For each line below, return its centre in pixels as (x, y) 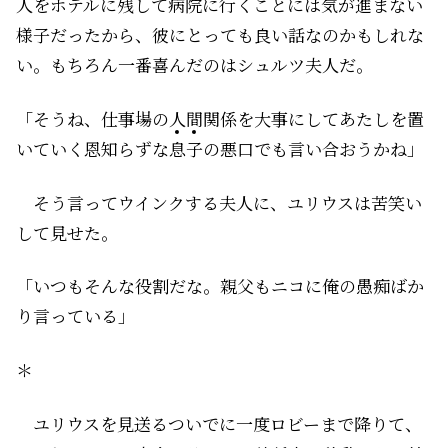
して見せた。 (67, 232)
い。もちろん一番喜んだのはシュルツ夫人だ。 (194, 65)
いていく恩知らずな (92, 148)
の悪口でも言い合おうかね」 (313, 148)
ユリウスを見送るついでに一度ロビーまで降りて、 (219, 424)
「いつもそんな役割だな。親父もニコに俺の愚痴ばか (220, 286)
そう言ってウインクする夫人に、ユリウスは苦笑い (219, 202)
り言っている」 (75, 316)
